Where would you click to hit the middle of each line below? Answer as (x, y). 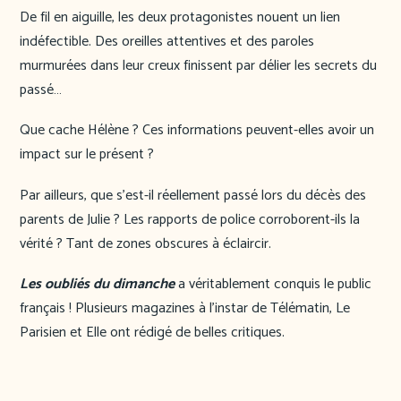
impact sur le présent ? (87, 155)
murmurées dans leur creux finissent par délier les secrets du (198, 65)
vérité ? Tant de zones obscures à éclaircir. (145, 243)
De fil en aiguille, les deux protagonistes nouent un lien (180, 17)
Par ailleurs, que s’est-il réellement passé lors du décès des (193, 195)
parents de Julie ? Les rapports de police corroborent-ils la (190, 219)
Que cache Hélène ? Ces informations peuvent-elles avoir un (197, 131)
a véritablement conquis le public (273, 285)
